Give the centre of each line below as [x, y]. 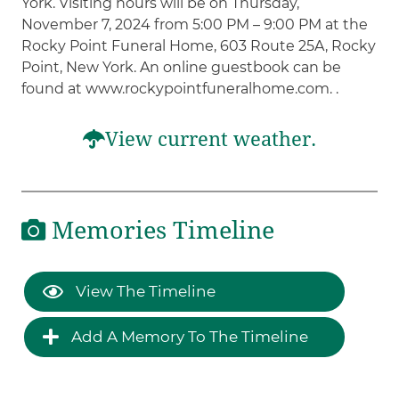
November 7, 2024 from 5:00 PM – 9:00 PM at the [195, 24]
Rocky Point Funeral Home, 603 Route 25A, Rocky [199, 45]
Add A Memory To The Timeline [188, 336]
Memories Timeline [160, 230]
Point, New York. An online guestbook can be [182, 67]
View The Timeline [144, 291]
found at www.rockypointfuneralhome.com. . [180, 88]
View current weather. [211, 139]
